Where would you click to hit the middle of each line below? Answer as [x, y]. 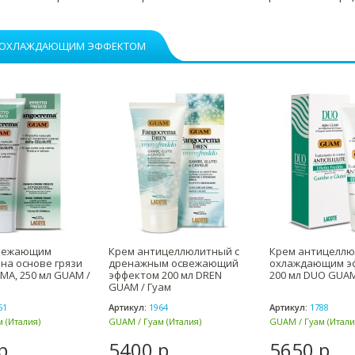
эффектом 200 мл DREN [165, 275]
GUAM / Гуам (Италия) [155, 321]
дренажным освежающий [174, 263]
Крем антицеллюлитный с [174, 251]
